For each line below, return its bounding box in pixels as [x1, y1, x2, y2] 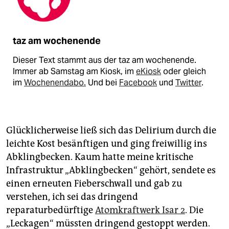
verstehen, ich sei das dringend [6, 191, 138, 202]
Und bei [86, 77, 119, 88]
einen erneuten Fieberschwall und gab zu [6, 177, 182, 189]
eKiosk [136, 65, 161, 77]
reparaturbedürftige [6, 204, 95, 216]
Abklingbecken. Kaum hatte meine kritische [6, 151, 193, 163]
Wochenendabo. [24, 77, 86, 88]
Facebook [119, 77, 157, 88]
